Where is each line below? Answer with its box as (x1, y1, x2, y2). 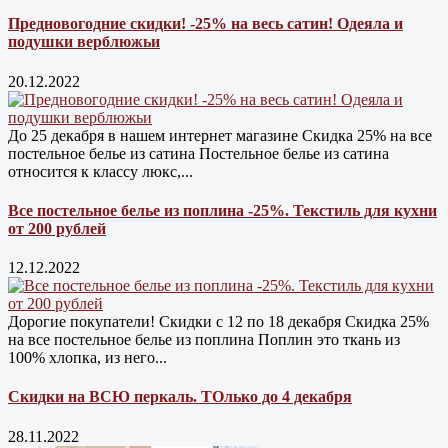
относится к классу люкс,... (8, 162, 193, 180)
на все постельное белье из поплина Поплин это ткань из (8, 331, 400, 349)
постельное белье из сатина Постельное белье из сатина (8, 144, 389, 162)
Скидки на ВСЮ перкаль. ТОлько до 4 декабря (8, 388, 352, 406)
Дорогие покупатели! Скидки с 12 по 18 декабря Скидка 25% (8, 313, 429, 331)
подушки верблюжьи (8, 33, 160, 51)
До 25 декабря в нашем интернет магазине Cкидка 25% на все (8, 126, 432, 144)
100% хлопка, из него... (8, 349, 167, 367)
